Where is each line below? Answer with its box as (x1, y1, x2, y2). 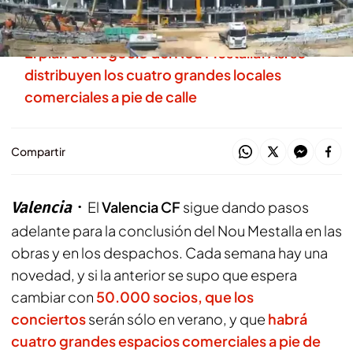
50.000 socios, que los (96, 288, 254, 306)
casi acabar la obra (24, 9, 149, 28)
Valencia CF (102, 198, 180, 216)
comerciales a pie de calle (24, 87, 197, 106)
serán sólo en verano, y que (86, 310, 268, 328)
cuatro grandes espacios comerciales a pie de (11, 332, 321, 350)
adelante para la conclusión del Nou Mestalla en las (11, 221, 342, 240)
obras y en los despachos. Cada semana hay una (11, 243, 328, 262)
